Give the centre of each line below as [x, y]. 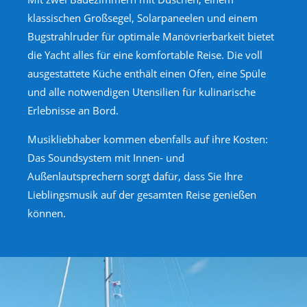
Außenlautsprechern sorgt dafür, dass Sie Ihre [135, 176]
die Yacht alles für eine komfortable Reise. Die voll [145, 55]
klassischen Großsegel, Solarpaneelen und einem [143, 18]
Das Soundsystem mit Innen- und [106, 158]
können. [47, 213]
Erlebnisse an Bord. [73, 111]
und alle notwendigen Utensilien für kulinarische [142, 92]
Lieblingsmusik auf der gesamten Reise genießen [142, 195]
